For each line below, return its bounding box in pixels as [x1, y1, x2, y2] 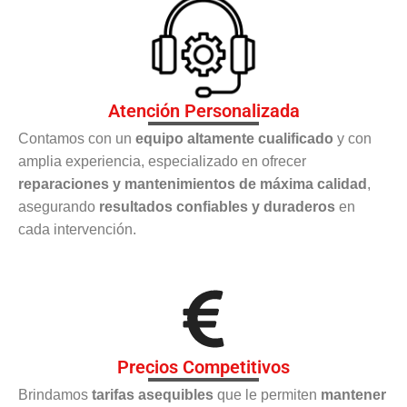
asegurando [18, 198, 99, 214]
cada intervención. [18, 221, 136, 237]
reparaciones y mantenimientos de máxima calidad [18, 175, 367, 192]
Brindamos [18, 386, 92, 402]
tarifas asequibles [92, 386, 213, 402]
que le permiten [213, 386, 321, 402]
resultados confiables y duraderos [99, 198, 335, 214]
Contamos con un [18, 130, 135, 146]
